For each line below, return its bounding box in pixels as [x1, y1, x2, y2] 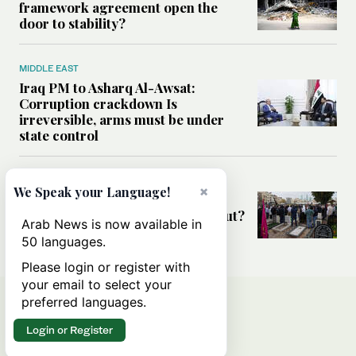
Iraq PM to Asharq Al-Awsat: [19, 79, 195, 97]
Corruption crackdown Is [19, 95, 177, 113]
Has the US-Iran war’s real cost [19, 191, 215, 209]
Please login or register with [21, 259, 190, 275]
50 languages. [21, 234, 106, 250]
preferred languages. [21, 294, 146, 310]
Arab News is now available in [21, 216, 202, 232]
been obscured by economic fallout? [19, 207, 245, 225]
